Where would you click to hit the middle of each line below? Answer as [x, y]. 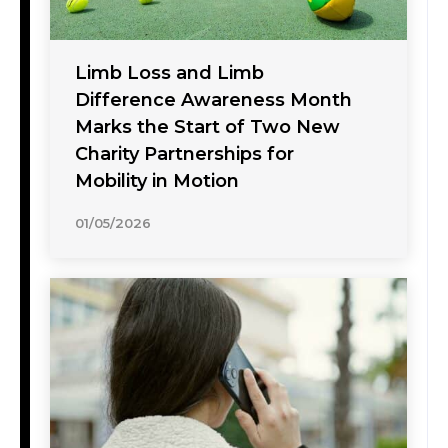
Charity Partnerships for [184, 154]
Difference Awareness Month [213, 100]
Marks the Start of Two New [207, 127]
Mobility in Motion [157, 181]
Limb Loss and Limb [169, 73]
